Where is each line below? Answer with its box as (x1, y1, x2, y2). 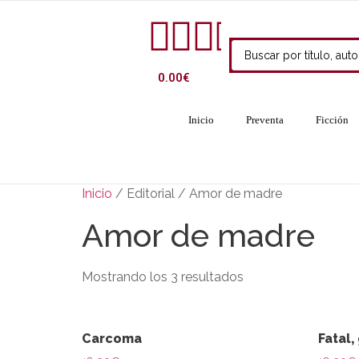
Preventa (245, 115, 284, 126)
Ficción (315, 115, 349, 126)
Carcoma (82, 331, 142, 346)
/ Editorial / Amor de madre (112, 186, 282, 201)
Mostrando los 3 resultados (82, 269, 244, 284)
